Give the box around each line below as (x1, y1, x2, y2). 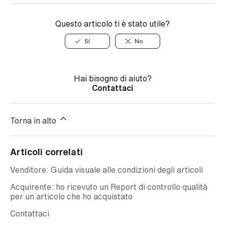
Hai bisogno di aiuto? (73, 74, 152, 83)
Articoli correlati (10, 147, 83, 157)
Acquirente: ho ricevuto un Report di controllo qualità (10, 183, 207, 191)
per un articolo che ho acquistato (10, 192, 133, 201)
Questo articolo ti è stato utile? (55, 20, 170, 28)
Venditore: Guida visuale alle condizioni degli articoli (10, 166, 203, 174)
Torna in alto (10, 117, 58, 125)
